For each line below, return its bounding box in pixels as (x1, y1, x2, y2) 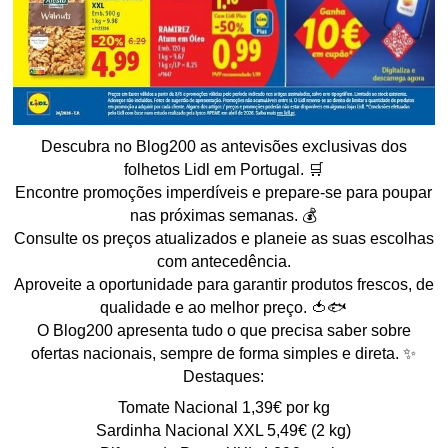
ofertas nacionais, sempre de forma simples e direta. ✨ (31, 344, 417, 362)
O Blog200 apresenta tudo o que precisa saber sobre (36, 321, 411, 339)
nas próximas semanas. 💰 (130, 206, 318, 224)
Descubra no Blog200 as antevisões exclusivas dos (40, 137, 407, 155)
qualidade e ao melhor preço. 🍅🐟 (100, 298, 348, 316)
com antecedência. (156, 252, 291, 270)
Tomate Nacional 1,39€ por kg (117, 398, 330, 416)
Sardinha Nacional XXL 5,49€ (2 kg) (96, 421, 352, 439)
